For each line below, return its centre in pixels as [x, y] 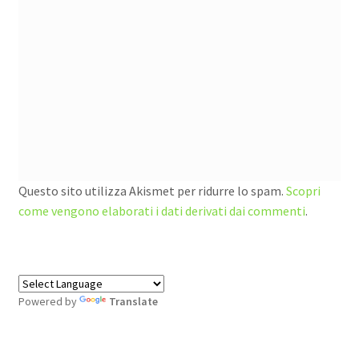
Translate [133, 302]
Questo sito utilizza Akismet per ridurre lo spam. [152, 190]
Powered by [48, 302]
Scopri [303, 190]
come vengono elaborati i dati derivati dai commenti [161, 210]
